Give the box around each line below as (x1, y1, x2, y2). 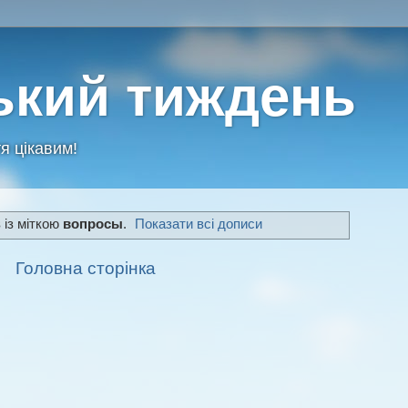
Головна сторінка (15, 258, 156, 278)
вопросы (62, 217, 123, 232)
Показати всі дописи (135, 217, 263, 232)
